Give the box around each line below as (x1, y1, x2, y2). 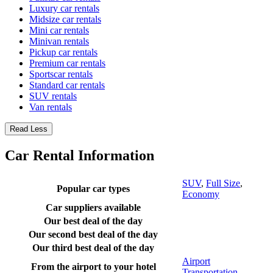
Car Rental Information (5, 147, 154, 164)
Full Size (206, 178, 240, 189)
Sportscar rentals (29, 69, 93, 80)
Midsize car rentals (29, 14, 101, 25)
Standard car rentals (29, 80, 105, 91)
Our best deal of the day (44, 216, 143, 227)
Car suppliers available (46, 202, 141, 213)
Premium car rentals (29, 58, 105, 69)
